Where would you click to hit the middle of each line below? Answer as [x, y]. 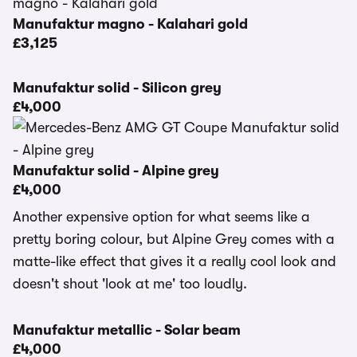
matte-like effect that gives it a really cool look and [175, 261]
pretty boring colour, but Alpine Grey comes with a [174, 239]
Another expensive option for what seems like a [161, 217]
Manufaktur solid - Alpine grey [116, 171]
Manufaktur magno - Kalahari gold [130, 24]
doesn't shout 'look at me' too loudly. [130, 284]
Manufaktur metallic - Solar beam [127, 330]
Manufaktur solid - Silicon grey [117, 88]
